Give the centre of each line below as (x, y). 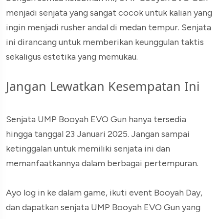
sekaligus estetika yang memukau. (72, 57)
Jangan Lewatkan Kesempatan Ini (103, 86)
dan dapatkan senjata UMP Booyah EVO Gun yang (103, 208)
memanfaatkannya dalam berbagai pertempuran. (102, 164)
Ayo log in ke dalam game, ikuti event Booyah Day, (104, 193)
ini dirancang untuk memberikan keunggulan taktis (105, 42)
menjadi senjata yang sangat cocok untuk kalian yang (109, 13)
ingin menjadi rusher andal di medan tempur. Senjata (109, 28)
